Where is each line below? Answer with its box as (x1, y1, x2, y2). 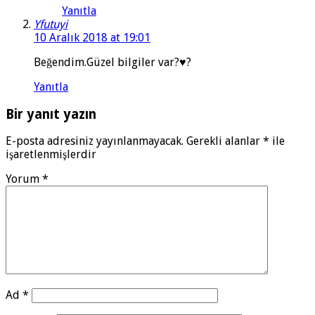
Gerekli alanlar (186, 134, 263, 148)
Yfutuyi (34, 17, 67, 31)
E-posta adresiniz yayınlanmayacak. (6, 134, 184, 148)
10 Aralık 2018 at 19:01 (34, 30, 150, 44)
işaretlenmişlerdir (6, 148, 96, 162)
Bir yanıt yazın (6, 106, 96, 122)
